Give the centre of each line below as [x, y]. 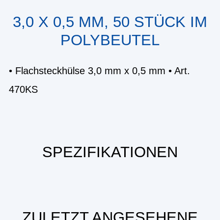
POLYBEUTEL [110, 40]
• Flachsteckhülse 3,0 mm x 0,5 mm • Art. [99, 70]
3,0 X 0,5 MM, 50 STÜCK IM [110, 22]
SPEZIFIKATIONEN [110, 152]
